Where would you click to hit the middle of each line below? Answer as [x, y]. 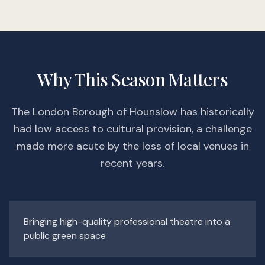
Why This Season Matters [132, 80]
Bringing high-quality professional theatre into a [127, 222]
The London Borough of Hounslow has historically [132, 112]
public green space [65, 236]
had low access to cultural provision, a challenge [132, 129]
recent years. [132, 164]
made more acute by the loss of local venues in [132, 146]
